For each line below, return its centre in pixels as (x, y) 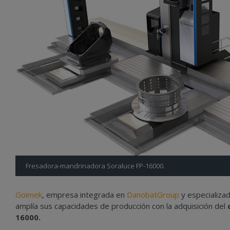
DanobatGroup (153, 195)
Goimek (29, 195)
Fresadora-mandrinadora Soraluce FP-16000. (95, 166)
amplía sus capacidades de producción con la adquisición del (121, 206)
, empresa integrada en (84, 195)
